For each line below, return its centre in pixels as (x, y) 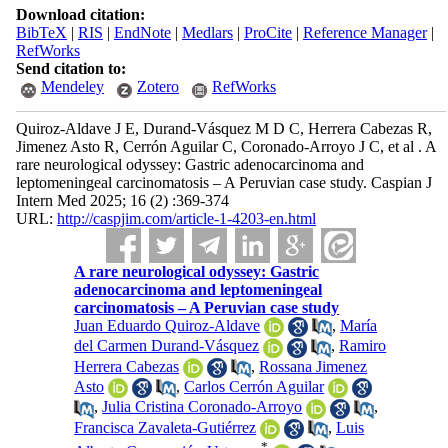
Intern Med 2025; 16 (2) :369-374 (122, 200)
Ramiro (363, 346)
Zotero (157, 86)
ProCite (267, 32)
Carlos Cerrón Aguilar (254, 386)
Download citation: (80, 14)
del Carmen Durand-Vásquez (167, 346)
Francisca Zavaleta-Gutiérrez (165, 427)
